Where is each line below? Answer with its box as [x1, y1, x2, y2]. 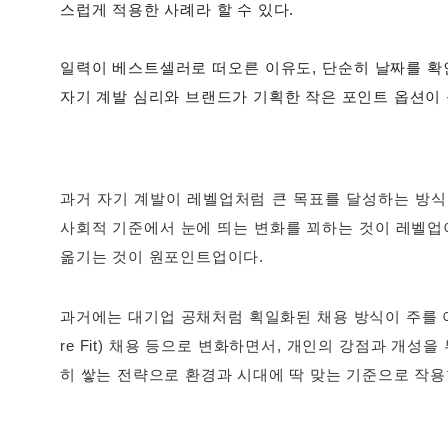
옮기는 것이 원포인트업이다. [60, 249, 265, 266]
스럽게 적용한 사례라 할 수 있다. [60, 2, 300, 19]
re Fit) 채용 [60, 338, 141, 355]
